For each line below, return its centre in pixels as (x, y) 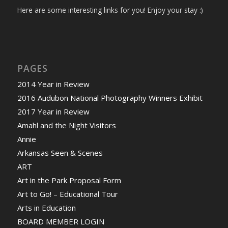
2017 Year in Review (53, 111)
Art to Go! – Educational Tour (67, 194)
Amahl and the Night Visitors (66, 125)
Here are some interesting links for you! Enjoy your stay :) (110, 10)
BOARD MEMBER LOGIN (61, 221)
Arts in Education (46, 207)
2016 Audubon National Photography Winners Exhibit (110, 97)
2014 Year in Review (53, 84)
